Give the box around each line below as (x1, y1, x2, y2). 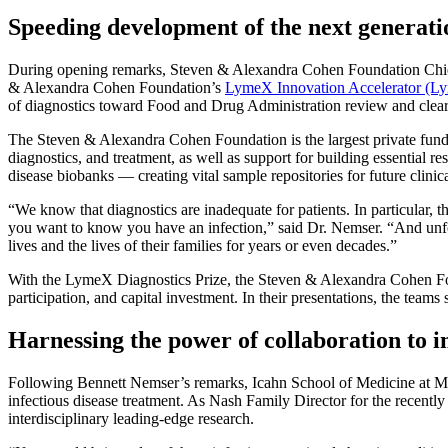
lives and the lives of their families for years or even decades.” (8, 236, 397, 254)
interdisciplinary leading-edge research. (8, 409, 254, 427)
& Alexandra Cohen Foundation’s (8, 78, 225, 96)
